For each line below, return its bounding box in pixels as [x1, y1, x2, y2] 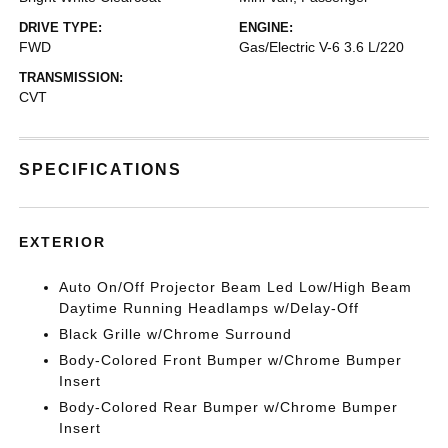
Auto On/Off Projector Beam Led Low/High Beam [59, 278, 413, 295]
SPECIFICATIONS [19, 160, 183, 178]
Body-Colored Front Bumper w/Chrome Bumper [59, 351, 403, 368]
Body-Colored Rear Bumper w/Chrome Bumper [59, 398, 399, 415]
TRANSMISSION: [19, 69, 124, 85]
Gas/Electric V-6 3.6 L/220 [239, 38, 404, 55]
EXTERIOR [19, 233, 107, 250]
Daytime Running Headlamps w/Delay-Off [59, 299, 360, 316]
